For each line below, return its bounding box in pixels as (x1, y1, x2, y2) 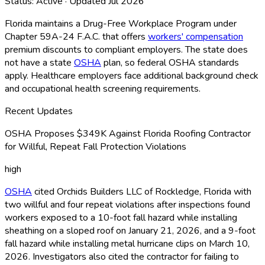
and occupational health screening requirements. (5, 82, 201, 95)
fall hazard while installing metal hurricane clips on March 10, (5, 237, 250, 250)
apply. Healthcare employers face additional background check (5, 69, 258, 82)
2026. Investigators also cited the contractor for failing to (5, 250, 239, 263)
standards (196, 56, 239, 69)
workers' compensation (148, 30, 243, 43)
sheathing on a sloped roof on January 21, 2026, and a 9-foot (5, 224, 256, 237)
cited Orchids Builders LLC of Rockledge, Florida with (32, 185, 251, 198)
